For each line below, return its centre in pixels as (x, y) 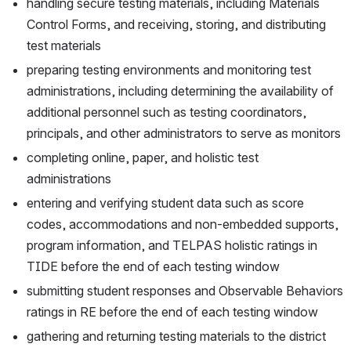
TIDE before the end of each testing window (153, 267)
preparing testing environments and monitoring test (169, 70)
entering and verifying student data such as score (165, 203)
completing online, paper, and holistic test (143, 158)
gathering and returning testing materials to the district (176, 337)
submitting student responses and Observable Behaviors (185, 291)
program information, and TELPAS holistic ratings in (172, 246)
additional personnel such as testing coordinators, (166, 112)
